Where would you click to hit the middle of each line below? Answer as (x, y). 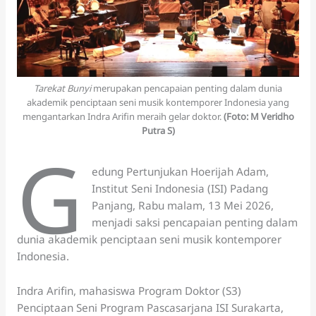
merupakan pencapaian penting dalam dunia (187, 89)
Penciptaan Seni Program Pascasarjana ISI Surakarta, (150, 307)
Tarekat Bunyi (62, 89)
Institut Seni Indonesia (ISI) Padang (180, 189)
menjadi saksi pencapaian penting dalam (195, 223)
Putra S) (158, 131)
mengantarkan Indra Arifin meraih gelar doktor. (123, 117)
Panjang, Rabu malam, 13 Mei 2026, (183, 206)
